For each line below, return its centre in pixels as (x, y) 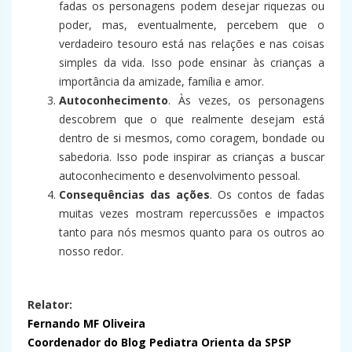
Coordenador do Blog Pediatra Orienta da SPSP (159, 343)
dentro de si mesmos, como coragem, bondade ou (192, 138)
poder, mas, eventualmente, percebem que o (192, 25)
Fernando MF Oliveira (86, 324)
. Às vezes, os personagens (246, 101)
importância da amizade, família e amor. (161, 82)
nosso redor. (91, 251)
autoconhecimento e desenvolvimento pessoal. (180, 176)
